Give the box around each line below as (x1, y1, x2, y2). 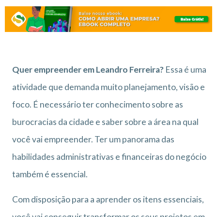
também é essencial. (12, 169, 88, 179)
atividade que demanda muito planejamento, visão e (12, 81, 205, 92)
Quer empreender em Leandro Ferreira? (12, 64, 165, 75)
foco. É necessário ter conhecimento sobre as (12, 99, 183, 109)
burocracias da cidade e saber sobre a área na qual (12, 116, 199, 127)
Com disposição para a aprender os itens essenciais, (12, 194, 204, 204)
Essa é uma (165, 64, 206, 75)
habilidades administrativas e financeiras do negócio (12, 151, 206, 162)
